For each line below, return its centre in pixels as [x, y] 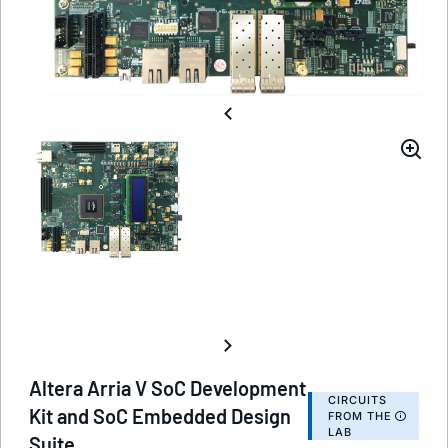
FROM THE [359, 415]
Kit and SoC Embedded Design [160, 415]
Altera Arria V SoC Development [167, 387]
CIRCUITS [357, 399]
